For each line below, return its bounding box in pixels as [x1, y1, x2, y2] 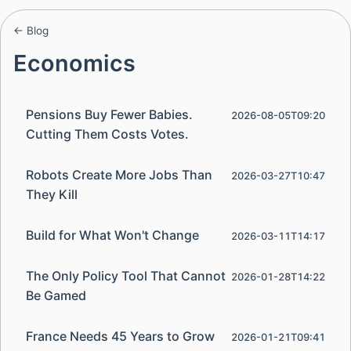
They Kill [26, 186, 78, 202]
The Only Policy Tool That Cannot [26, 268, 226, 284]
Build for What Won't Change [26, 226, 199, 243]
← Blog [13, 24, 49, 37]
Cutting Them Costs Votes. [26, 125, 189, 142]
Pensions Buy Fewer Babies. [26, 106, 193, 122]
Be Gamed [26, 288, 86, 304]
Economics [13, 49, 136, 77]
